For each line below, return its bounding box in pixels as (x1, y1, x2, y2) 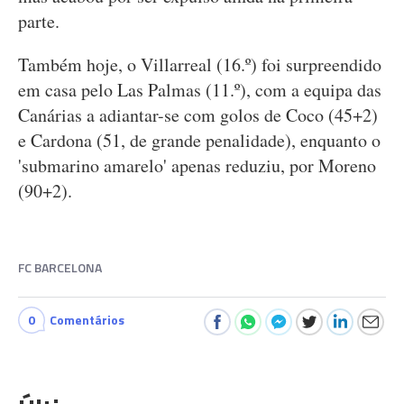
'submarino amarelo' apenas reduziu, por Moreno (18, 153, 376, 178)
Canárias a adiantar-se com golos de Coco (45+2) (18, 103, 378, 127)
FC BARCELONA (18, 258, 102, 277)
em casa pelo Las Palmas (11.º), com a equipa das (18, 78, 381, 102)
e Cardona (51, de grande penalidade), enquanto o (18, 128, 381, 152)
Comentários (50, 310, 124, 329)
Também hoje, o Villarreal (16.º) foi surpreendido (18, 52, 381, 77)
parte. (18, 9, 60, 33)
